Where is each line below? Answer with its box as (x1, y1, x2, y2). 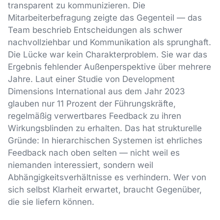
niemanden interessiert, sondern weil (8, 160, 153, 170)
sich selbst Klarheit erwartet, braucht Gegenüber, (8, 185, 202, 195)
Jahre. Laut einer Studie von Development (8, 74, 175, 84)
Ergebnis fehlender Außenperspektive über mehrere (8, 62, 211, 72)
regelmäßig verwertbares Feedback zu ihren (8, 111, 181, 121)
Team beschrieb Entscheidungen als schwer (8, 25, 182, 35)
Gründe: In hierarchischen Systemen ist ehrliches (8, 136, 202, 146)
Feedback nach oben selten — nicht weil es (8, 148, 180, 158)
